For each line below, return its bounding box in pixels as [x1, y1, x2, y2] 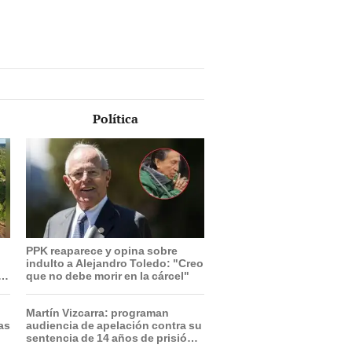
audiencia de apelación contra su [26, 318, 202, 332]
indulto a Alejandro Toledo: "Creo [26, 256, 203, 269]
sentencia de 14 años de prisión [26, 331, 194, 344]
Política [92, 110, 138, 128]
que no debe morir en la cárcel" [26, 269, 189, 282]
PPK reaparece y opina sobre [26, 244, 178, 257]
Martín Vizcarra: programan [26, 306, 169, 319]
